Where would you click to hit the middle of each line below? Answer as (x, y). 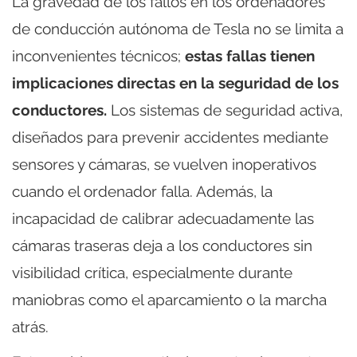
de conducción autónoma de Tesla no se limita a (178, 29)
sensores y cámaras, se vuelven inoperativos (164, 165)
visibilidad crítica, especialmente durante (152, 273)
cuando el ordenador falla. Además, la (142, 192)
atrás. (30, 327)
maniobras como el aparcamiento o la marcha (169, 300)
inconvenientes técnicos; (98, 56)
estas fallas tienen (250, 56)
